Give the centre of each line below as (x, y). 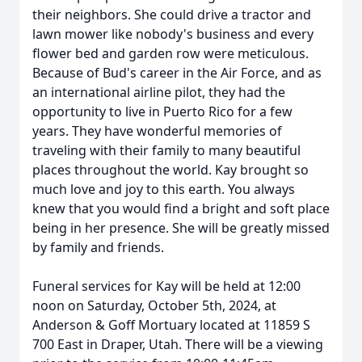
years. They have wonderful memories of (157, 131)
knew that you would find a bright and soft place (181, 208)
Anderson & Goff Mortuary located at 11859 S (171, 325)
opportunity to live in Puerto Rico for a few (162, 112)
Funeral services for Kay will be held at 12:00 (166, 286)
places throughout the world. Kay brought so (170, 170)
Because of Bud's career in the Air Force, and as (177, 73)
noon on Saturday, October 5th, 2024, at (154, 305)
